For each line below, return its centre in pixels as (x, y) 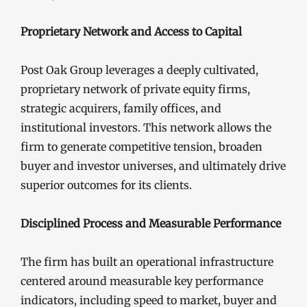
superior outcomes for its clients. (106, 185)
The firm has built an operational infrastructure (147, 261)
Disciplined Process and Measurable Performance (151, 223)
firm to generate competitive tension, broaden (142, 146)
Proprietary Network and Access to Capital (131, 31)
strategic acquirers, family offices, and (121, 108)
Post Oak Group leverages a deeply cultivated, (139, 70)
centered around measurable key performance (142, 281)
